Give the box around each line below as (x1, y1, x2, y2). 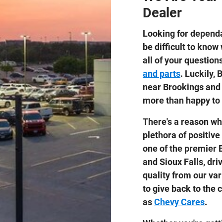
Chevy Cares (154, 196, 205, 207)
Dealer (143, 5, 185, 21)
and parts (143, 68, 180, 79)
